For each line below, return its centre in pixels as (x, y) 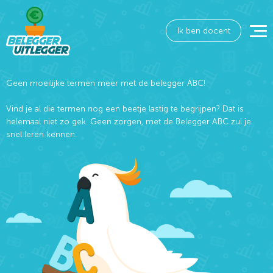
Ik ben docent (204, 31)
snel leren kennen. (41, 134)
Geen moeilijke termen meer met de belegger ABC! (106, 83)
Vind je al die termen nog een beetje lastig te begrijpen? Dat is (125, 109)
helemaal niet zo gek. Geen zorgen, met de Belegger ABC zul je (129, 122)
